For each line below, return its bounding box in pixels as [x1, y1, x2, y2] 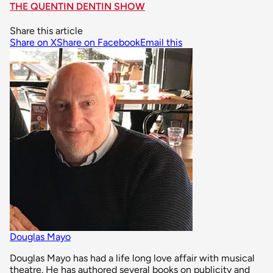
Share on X [10, 36, 57, 48]
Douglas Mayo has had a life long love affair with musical [10, 252, 255, 264]
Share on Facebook [57, 36, 140, 48]
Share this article [10, 24, 83, 37]
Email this [140, 36, 182, 48]
